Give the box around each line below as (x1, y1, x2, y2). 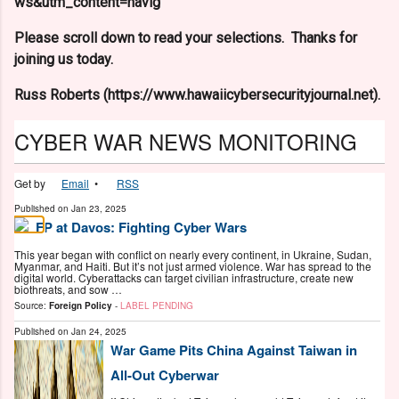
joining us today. (14, 51, 113, 69)
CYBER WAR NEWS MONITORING (14, 126, 357, 158)
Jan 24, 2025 (71, 324, 126, 338)
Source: (14, 298, 49, 312)
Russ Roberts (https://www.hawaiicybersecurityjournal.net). (14, 86, 380, 104)
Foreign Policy (49, 298, 112, 312)
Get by (14, 175, 48, 191)
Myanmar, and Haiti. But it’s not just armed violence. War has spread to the (14, 257, 371, 273)
